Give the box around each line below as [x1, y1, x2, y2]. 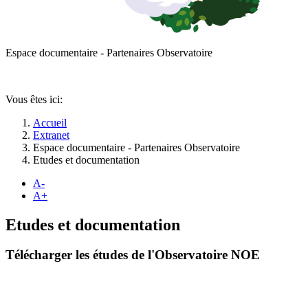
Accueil [33, 116, 67, 129]
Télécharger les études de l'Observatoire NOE [5, 247, 260, 263]
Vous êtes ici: [5, 93, 63, 105]
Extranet [33, 129, 69, 141]
